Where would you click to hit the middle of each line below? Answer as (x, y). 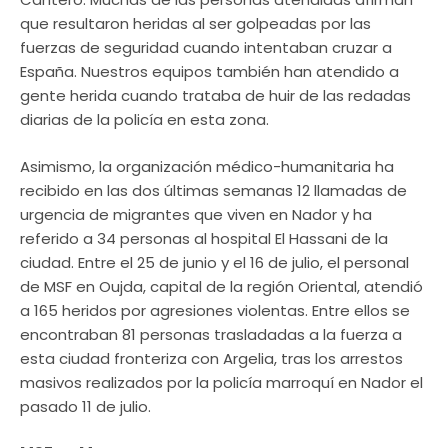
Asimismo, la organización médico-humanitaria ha (207, 166)
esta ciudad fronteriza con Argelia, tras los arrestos (211, 358)
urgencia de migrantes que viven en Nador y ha (196, 214)
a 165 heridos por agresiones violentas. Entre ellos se (215, 310)
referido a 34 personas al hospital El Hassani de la (204, 238)
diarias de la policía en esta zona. (144, 120)
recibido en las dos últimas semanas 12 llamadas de (213, 190)
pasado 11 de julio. (85, 406)
